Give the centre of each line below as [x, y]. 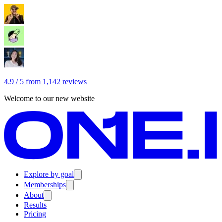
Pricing [35, 214]
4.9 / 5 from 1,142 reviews [45, 82]
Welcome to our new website [49, 98]
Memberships [45, 184]
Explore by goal [49, 174]
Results [35, 205]
